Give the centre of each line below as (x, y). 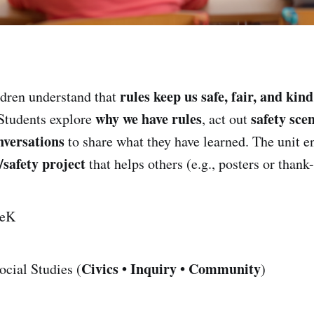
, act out (226, 118)
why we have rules (149, 118)
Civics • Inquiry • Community (171, 268)
